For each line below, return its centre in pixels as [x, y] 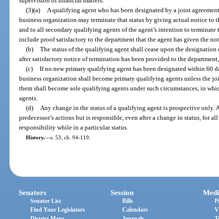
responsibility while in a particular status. [74, 127]
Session [122, 193]
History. [35, 137]
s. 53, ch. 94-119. [70, 137]
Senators [33, 193]
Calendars [135, 210]
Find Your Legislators [58, 210]
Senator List [46, 201]
